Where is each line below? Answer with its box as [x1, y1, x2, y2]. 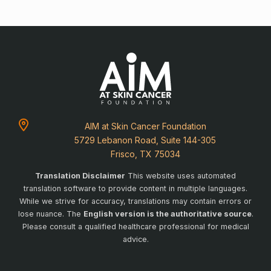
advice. [122, 235, 149, 244]
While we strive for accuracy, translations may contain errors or [19, 197, 252, 206]
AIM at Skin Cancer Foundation [84, 121, 206, 132]
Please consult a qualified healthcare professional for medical [22, 222, 249, 232]
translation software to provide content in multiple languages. [24, 184, 247, 194]
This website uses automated [125, 171, 236, 181]
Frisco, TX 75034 [110, 149, 180, 160]
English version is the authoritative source [83, 209, 252, 219]
